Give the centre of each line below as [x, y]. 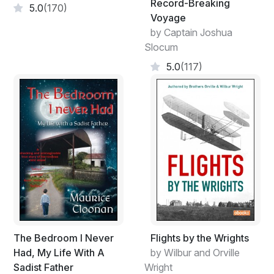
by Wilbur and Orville [195, 252]
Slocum [161, 47]
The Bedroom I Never [64, 238]
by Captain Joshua [191, 32]
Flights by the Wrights [200, 238]
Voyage [168, 17]
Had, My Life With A [59, 252]
